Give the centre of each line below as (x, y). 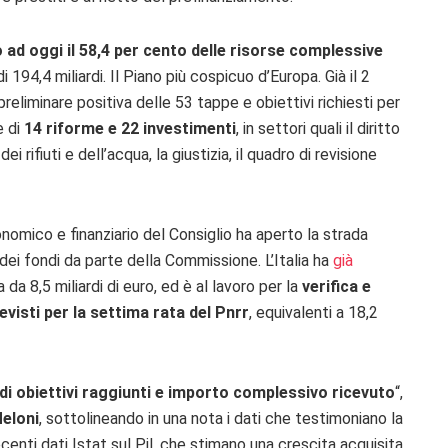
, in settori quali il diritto (318, 129)
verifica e (336, 287)
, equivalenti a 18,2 (313, 313)
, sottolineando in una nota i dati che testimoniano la (221, 419)
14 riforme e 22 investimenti (130, 129)
